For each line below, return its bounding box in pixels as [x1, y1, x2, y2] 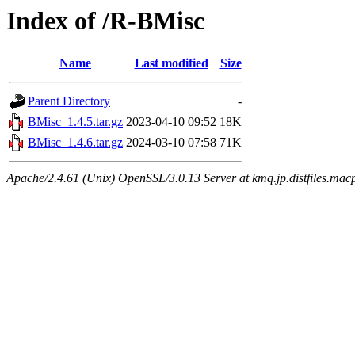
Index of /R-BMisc [6, 6, 204, 35]
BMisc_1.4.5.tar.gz [28, 115, 123, 129]
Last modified [134, 56, 208, 71]
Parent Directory [28, 94, 110, 109]
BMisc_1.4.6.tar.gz [28, 136, 123, 150]
